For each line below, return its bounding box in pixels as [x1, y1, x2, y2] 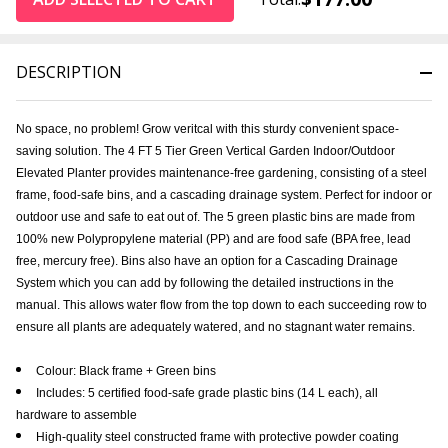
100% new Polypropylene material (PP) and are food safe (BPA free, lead [16, 231, 411, 246]
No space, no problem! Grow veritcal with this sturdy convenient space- [16, 121, 399, 136]
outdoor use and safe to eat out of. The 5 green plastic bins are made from [16, 209, 415, 224]
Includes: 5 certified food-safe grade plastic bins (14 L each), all [36, 385, 378, 400]
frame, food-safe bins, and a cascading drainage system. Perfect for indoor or [16, 187, 432, 202]
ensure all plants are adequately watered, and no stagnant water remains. [16, 319, 415, 334]
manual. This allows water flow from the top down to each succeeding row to [16, 297, 427, 312]
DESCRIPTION [16, 60, 122, 83]
